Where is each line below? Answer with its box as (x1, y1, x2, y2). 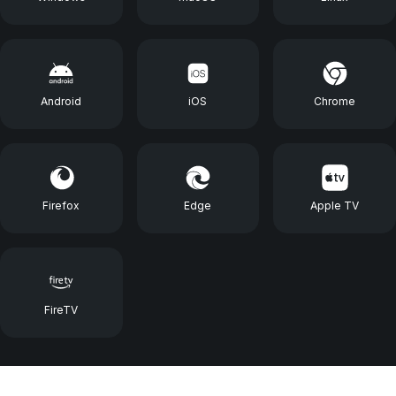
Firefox (42, 199, 80, 213)
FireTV (44, 303, 79, 317)
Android (41, 95, 82, 109)
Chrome (314, 95, 356, 109)
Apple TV (310, 199, 360, 213)
